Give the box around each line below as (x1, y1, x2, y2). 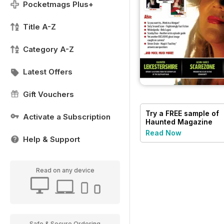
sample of (182, 108, 219, 117)
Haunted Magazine (145, 117, 212, 126)
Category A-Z (23, 44, 74, 54)
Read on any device (35, 166, 94, 174)
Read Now (145, 128, 181, 137)
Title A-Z (23, 22, 56, 31)
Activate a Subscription (23, 112, 110, 121)
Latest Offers (23, 67, 72, 76)
